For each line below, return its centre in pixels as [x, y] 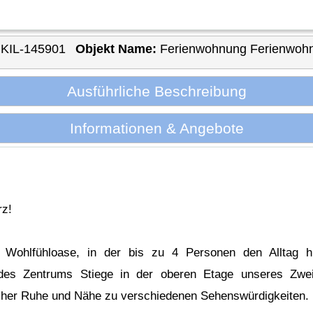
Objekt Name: [116, 49]
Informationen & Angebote [156, 128]
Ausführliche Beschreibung [156, 91]
